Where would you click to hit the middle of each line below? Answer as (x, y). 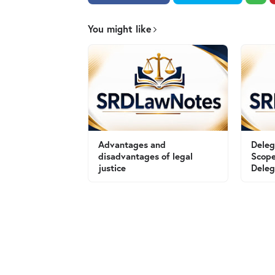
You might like (120, 29)
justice (112, 168)
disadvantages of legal (145, 156)
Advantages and (132, 144)
